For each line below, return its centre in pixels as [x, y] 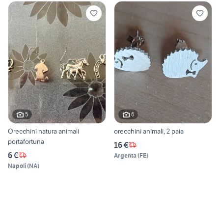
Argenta [125, 155]
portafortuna [26, 141]
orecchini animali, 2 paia [149, 131]
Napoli [17, 165]
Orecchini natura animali [43, 131]
